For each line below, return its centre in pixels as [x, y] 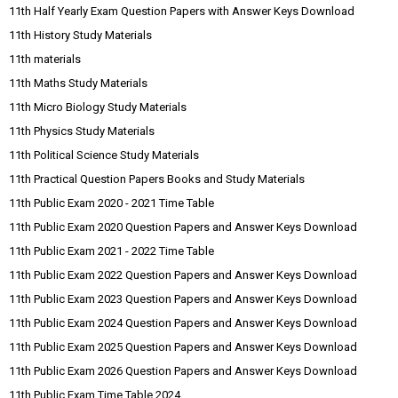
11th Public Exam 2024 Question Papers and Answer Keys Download [183, 323]
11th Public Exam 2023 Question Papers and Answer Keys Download [183, 299]
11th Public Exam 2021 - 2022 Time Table [111, 251]
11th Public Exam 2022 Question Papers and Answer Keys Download [183, 275]
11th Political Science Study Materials [104, 155]
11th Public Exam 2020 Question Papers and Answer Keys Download [183, 227]
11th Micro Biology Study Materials [98, 107]
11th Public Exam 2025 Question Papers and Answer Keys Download [183, 347]
